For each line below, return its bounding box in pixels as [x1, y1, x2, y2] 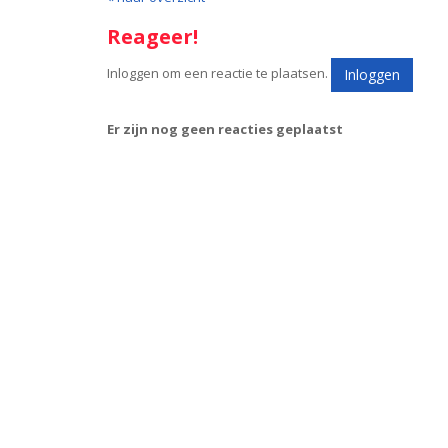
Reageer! [107, 23, 198, 50]
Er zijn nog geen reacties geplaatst [107, 120, 343, 138]
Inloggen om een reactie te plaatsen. [107, 64, 331, 83]
